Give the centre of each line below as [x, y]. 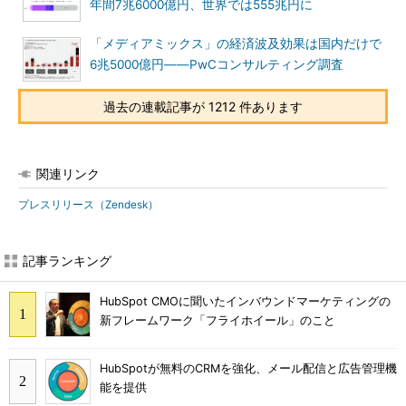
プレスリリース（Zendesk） [88, 204]
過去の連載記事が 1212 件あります [203, 106]
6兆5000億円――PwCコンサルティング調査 [217, 64]
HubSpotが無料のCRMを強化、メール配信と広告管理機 [248, 369]
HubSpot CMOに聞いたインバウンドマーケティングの [245, 302]
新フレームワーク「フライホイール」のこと [217, 321]
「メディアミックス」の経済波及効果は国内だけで [236, 43]
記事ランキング [67, 261]
